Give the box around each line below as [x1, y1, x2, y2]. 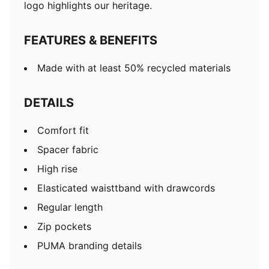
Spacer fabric [37, 144, 98, 156]
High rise [37, 163, 77, 175]
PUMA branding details [37, 240, 142, 252]
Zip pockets [37, 220, 91, 232]
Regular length [37, 201, 103, 213]
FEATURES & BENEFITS [24, 33, 157, 47]
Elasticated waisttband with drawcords [37, 182, 215, 194]
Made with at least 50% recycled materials [37, 62, 231, 74]
